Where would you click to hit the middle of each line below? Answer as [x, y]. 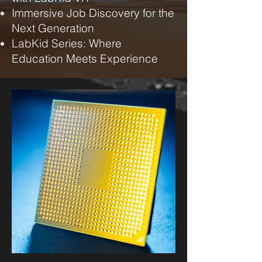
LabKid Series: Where [67, 43]
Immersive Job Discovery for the [93, 13]
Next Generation [53, 28]
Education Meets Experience [85, 58]
